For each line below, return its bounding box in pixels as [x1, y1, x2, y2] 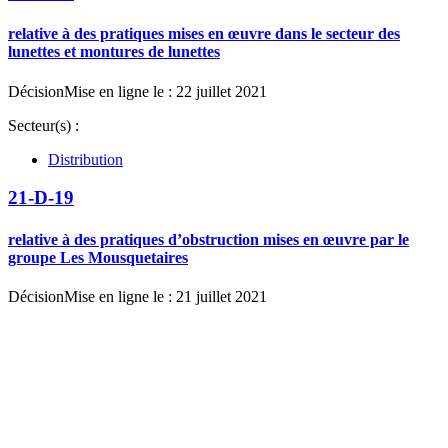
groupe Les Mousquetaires [8, 248, 188, 266]
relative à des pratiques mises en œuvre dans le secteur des [8, 25, 400, 43]
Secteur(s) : [8, 116, 79, 134]
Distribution [48, 150, 123, 168]
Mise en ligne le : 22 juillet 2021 [64, 82, 267, 100]
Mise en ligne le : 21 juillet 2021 [64, 287, 267, 305]
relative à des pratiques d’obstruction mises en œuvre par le [8, 230, 409, 248]
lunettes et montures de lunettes [8, 43, 220, 61]
